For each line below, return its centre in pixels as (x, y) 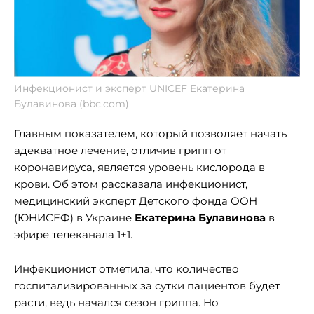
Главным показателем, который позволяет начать (150, 134)
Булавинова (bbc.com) (71, 104)
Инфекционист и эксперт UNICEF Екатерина (129, 89)
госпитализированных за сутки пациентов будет (147, 286)
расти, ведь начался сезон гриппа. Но (116, 303)
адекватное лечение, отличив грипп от (120, 151)
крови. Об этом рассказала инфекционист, (131, 184)
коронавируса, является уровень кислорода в (139, 168)
